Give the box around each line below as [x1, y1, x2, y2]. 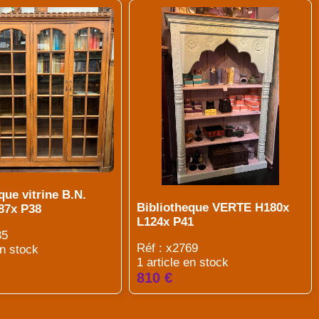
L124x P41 [137, 215, 194, 229]
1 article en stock [137, 256, 229, 269]
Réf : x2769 [137, 241, 199, 255]
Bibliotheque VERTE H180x [137, 201, 290, 214]
